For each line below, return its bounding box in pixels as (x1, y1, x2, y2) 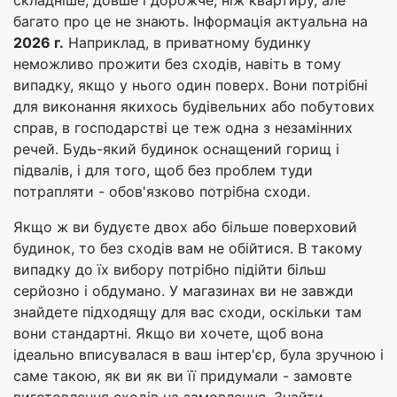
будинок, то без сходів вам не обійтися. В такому (13, 239, 362, 258)
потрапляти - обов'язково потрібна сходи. (13, 183, 310, 201)
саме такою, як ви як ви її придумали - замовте (13, 367, 352, 385)
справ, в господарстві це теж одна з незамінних (13, 119, 353, 137)
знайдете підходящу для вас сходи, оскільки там (13, 303, 362, 322)
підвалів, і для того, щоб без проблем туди (13, 161, 313, 180)
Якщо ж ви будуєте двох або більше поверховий (13, 218, 357, 237)
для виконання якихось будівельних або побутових (13, 97, 375, 116)
